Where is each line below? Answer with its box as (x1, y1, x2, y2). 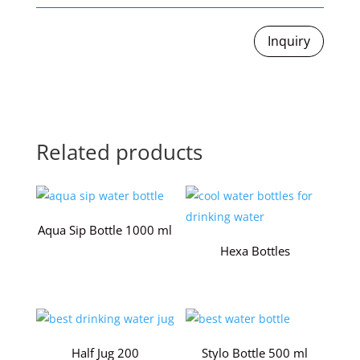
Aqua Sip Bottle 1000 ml (38, 222, 173, 239)
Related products (35, 137, 202, 166)
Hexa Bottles (219, 243, 290, 260)
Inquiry (268, 31, 311, 50)
